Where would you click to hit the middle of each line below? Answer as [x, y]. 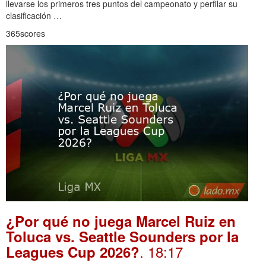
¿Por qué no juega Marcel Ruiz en [121, 221]
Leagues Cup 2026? [73, 251]
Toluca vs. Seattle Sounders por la [122, 236]
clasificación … [34, 16]
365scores [26, 34]
